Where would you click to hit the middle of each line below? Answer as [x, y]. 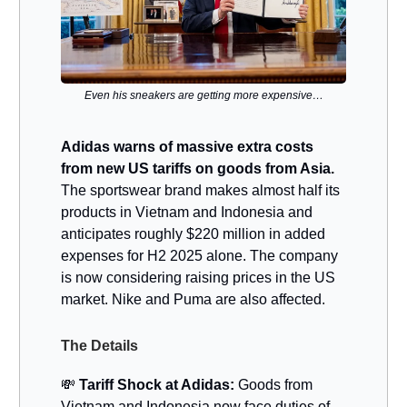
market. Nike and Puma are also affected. [193, 300]
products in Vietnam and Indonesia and [187, 213]
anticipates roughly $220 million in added [193, 234]
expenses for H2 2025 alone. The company [199, 256]
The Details [99, 346]
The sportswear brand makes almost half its [200, 191]
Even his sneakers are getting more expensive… [203, 96]
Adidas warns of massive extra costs [187, 147]
